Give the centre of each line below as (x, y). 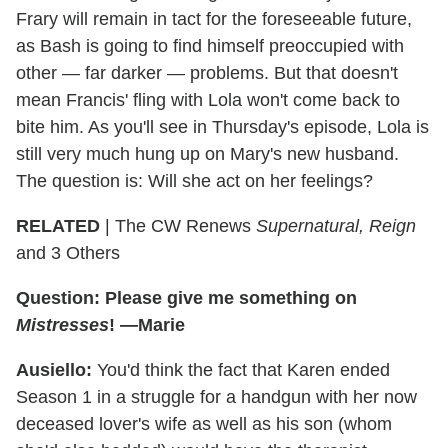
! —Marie (147, 324)
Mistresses (62, 324)
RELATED (58, 225)
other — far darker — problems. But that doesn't (207, 72)
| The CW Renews (178, 225)
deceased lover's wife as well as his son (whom (204, 423)
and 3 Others (68, 252)
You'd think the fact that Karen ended (241, 369)
